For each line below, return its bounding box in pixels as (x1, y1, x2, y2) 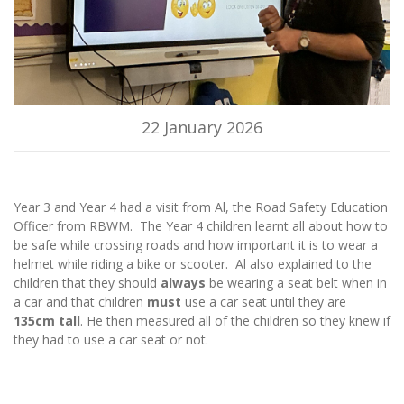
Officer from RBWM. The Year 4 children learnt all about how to (14, 216, 388, 234)
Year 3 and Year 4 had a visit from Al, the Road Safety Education (14, 197, 388, 216)
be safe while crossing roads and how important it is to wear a (14, 235, 378, 253)
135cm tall (14, 311, 80, 329)
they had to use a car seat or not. (14, 330, 212, 348)
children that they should (14, 273, 161, 291)
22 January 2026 (142, 115, 262, 138)
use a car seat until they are (185, 292, 346, 310)
